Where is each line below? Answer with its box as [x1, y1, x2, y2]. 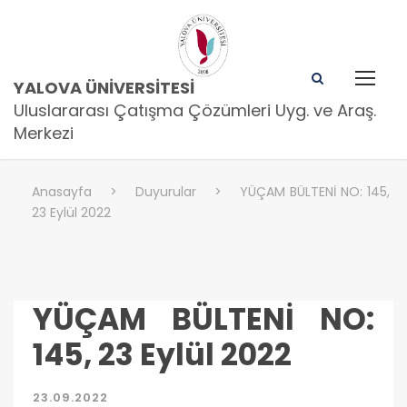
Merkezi [14, 121, 74, 144]
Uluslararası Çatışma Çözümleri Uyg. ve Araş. [14, 98, 376, 122]
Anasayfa [32, 182, 92, 201]
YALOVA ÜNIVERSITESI [14, 75, 194, 99]
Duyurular [135, 182, 196, 201]
